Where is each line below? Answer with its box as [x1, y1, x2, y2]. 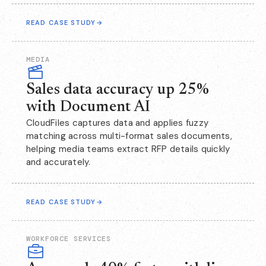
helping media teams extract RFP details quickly [26, 143, 230, 156]
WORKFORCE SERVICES [26, 234, 112, 244]
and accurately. [26, 156, 91, 169]
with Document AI [26, 100, 151, 116]
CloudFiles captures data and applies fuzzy [26, 117, 209, 129]
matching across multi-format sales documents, [26, 130, 232, 142]
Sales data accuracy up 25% [26, 83, 209, 99]
